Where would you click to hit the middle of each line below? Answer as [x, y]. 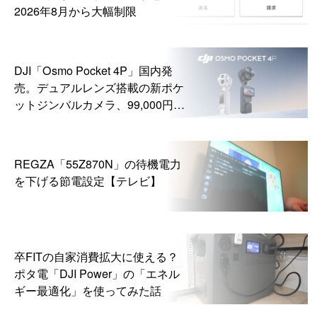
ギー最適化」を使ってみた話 [87, 290]
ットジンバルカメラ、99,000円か [99, 104]
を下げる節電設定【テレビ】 [87, 180]
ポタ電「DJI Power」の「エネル [97, 273]
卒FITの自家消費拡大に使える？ [96, 257]
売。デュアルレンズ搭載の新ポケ [99, 87]
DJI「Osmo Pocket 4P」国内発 [93, 70]
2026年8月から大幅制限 [75, 10]
